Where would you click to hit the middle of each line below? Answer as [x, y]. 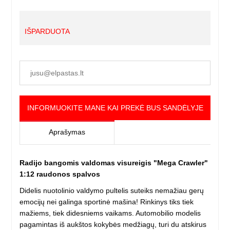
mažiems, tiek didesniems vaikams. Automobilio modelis [110, 213]
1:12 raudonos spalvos [60, 174]
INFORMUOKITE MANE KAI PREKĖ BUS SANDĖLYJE [115, 108]
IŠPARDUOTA [47, 32]
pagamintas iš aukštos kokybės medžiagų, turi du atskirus [113, 225]
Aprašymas [67, 132]
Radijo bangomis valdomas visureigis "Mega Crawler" [114, 163]
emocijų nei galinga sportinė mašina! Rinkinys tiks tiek [107, 202]
